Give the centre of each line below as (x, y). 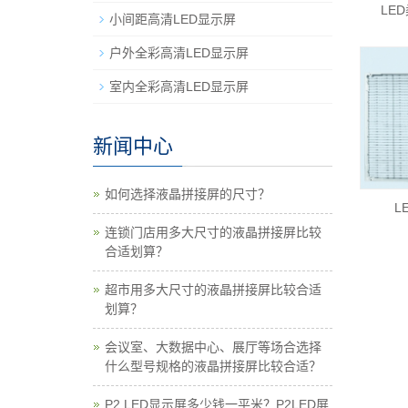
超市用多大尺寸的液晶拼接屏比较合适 (213, 289)
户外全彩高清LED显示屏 (179, 52)
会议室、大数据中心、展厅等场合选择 (213, 347)
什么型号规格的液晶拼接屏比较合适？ (213, 366)
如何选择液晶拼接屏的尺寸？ (188, 194)
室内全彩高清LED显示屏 (179, 86)
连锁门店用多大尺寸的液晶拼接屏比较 (213, 232)
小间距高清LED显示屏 (173, 19)
